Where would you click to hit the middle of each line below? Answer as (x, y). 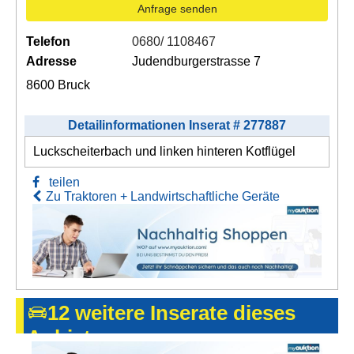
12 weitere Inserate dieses (171, 313)
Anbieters (74, 338)
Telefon (48, 41)
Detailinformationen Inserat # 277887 (177, 125)
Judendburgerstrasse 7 (196, 61)
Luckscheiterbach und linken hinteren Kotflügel (164, 151)
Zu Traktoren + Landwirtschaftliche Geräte (163, 196)
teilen (60, 182)
